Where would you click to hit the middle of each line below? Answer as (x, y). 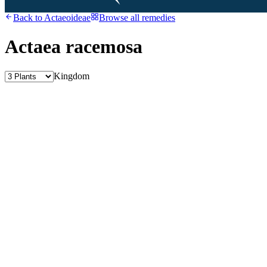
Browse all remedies (137, 18)
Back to (29, 18)
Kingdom (72, 76)
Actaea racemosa (74, 47)
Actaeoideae (67, 18)
